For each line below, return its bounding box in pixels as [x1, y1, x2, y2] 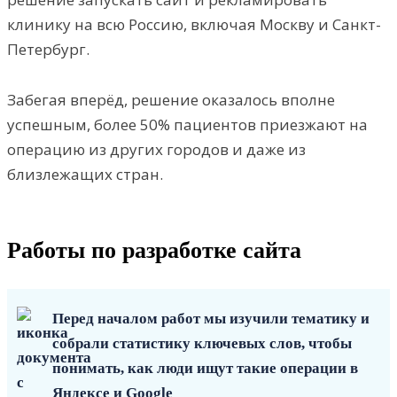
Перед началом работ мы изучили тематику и [52, 309, 370, 327]
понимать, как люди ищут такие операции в [52, 359, 358, 377]
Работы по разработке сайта [7, 237, 301, 263]
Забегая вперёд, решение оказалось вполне [7, 89, 335, 110]
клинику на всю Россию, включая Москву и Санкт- [7, 13, 381, 35]
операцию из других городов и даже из [7, 138, 306, 160]
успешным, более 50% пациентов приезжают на [7, 113, 368, 135]
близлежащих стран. [7, 163, 163, 184]
